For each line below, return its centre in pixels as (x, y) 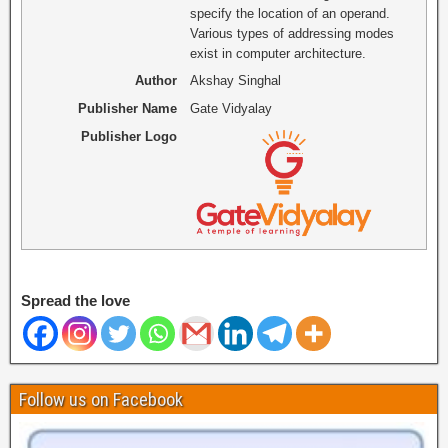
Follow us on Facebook (101, 400)
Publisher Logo (129, 136)
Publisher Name (128, 109)
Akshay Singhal (236, 81)
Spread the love (75, 301)
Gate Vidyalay (231, 109)
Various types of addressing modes (292, 33)
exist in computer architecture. (278, 53)
